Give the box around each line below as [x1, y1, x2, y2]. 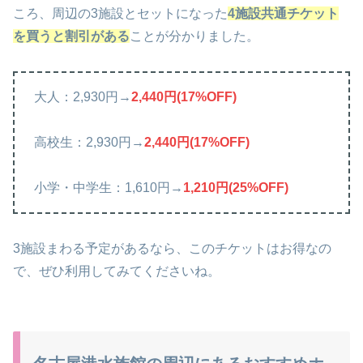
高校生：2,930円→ [34, 135, 144, 149]
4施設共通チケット [228, 6, 339, 21]
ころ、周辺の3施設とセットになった [13, 6, 228, 21]
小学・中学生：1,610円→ [34, 180, 183, 194]
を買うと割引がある [13, 29, 130, 44]
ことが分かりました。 [130, 29, 259, 44]
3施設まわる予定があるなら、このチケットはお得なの [13, 241, 331, 255]
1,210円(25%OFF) [183, 180, 288, 194]
